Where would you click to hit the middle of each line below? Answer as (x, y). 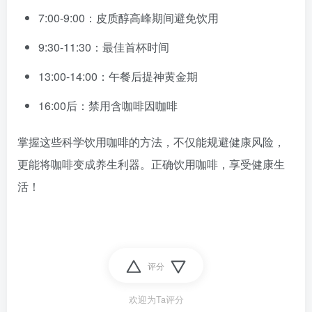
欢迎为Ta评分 (156, 299)
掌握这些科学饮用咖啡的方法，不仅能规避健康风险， (151, 142)
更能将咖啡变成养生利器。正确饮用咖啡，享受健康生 (151, 164)
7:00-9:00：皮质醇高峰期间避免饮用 (128, 18)
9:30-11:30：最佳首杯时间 (104, 47)
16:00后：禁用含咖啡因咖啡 (108, 106)
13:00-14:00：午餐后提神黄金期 (118, 76)
